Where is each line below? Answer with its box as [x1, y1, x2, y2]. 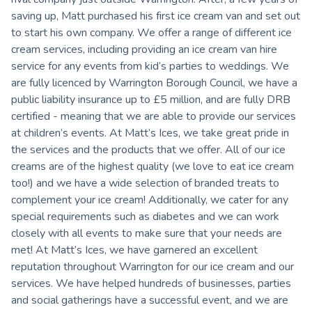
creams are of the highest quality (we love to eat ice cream [11, 158, 294, 174]
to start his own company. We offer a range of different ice [11, 24, 292, 40]
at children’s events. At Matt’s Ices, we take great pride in [11, 125, 289, 141]
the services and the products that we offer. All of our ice [11, 141, 286, 157]
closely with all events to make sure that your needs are [11, 225, 282, 241]
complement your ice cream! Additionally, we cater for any [11, 192, 288, 208]
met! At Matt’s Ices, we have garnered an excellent [11, 242, 258, 258]
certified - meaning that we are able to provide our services [11, 108, 296, 124]
